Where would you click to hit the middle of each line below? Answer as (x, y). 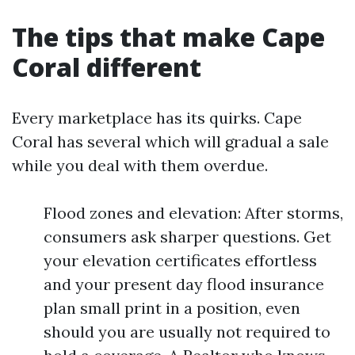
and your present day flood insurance (184, 284)
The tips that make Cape (168, 37)
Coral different (107, 67)
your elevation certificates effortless (180, 260)
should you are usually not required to (187, 332)
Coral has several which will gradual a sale (170, 141)
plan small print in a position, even (172, 308)
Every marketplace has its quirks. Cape (157, 118)
